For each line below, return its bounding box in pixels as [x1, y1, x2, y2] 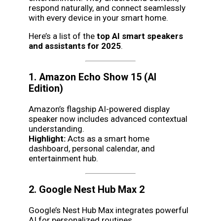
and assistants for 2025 [29, 40, 121, 51]
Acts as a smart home [66, 133, 149, 144]
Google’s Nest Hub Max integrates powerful [29, 205, 188, 215]
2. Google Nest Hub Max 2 [29, 184, 145, 195]
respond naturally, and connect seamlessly [29, 2, 185, 13]
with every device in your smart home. [29, 12, 168, 23]
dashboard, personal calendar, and [29, 143, 155, 153]
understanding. [29, 123, 84, 134]
